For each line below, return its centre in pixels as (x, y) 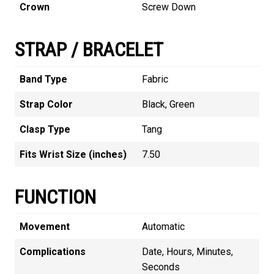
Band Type (43, 80)
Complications (53, 252)
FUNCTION (55, 197)
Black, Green (168, 105)
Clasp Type (45, 130)
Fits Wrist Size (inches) (73, 155)
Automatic (163, 227)
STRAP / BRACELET (89, 50)
